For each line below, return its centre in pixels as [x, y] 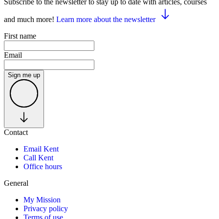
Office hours [43, 166]
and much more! [30, 19]
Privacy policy [46, 208]
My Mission [42, 199]
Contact [16, 132]
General [16, 183]
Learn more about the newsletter [106, 19]
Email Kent [41, 149]
